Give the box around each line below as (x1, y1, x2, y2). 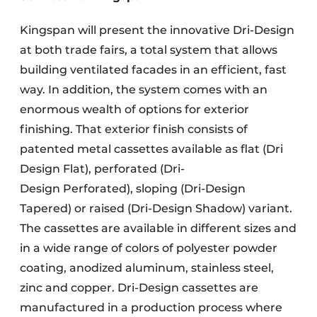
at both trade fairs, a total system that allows (20, 43, 277, 57)
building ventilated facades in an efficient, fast (20, 63, 287, 76)
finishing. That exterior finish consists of (20, 122, 248, 136)
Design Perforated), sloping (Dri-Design (20, 182, 246, 195)
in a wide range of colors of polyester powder (20, 241, 277, 255)
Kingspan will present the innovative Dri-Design (20, 23, 294, 37)
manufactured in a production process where (20, 301, 282, 314)
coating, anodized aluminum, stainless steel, (20, 261, 274, 275)
